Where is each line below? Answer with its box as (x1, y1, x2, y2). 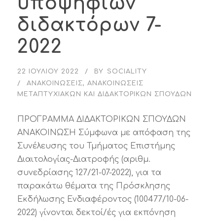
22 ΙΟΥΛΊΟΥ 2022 (17, 68, 79, 75)
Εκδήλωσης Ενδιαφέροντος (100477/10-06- (17, 194, 188, 204)
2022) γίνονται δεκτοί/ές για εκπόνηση (17, 208, 176, 217)
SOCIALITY (107, 68, 147, 75)
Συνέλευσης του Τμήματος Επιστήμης (17, 141, 175, 150)
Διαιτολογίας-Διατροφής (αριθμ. (17, 154, 150, 164)
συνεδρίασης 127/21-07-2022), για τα (17, 168, 161, 177)
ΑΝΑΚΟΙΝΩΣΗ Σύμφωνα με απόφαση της (17, 128, 190, 137)
